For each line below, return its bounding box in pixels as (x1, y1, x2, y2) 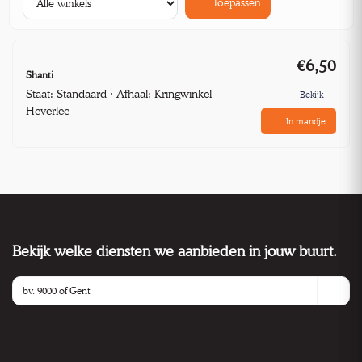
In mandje (286, 115, 326, 127)
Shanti (26, 69, 53, 82)
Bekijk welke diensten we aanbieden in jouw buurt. (12, 242, 337, 260)
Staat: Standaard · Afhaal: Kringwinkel (26, 86, 212, 101)
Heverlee (26, 103, 69, 118)
